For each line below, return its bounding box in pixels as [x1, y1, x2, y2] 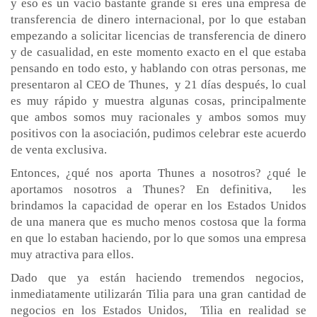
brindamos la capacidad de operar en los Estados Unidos [11, 198, 306, 212]
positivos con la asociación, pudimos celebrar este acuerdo [11, 126, 306, 140]
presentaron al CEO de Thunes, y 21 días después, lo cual [11, 77, 306, 91]
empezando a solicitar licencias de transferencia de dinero [11, 28, 306, 42]
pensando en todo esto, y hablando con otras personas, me [11, 61, 306, 75]
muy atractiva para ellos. [11, 247, 134, 261]
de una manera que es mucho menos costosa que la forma [11, 214, 306, 229]
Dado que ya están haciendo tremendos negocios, [11, 270, 306, 284]
